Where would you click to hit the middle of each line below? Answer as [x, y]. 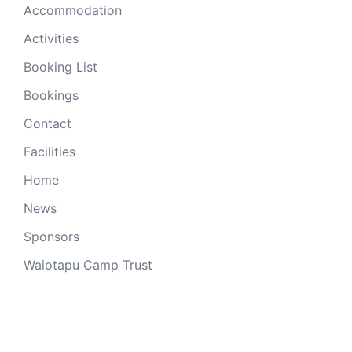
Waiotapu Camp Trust [88, 265]
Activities [51, 38]
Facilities [49, 152]
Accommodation [73, 10]
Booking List [60, 67]
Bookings [51, 95]
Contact [48, 123]
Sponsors [51, 236]
